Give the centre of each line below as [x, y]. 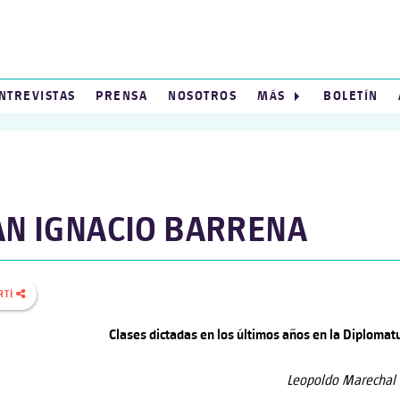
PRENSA [122, 96]
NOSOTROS [203, 96]
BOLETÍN [351, 96]
